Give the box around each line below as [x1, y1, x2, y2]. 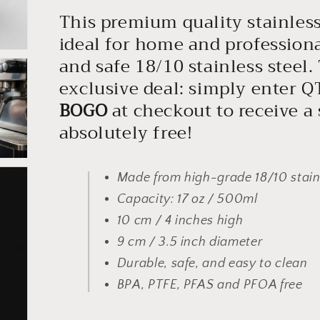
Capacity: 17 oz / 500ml [116, 192, 258, 207]
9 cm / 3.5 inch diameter [116, 235, 263, 250]
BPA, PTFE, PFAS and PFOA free [116, 278, 303, 293]
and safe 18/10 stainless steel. [59, 51, 319, 82]
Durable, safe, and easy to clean [116, 256, 308, 271]
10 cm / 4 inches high [116, 214, 244, 229]
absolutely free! [59, 118, 193, 149]
